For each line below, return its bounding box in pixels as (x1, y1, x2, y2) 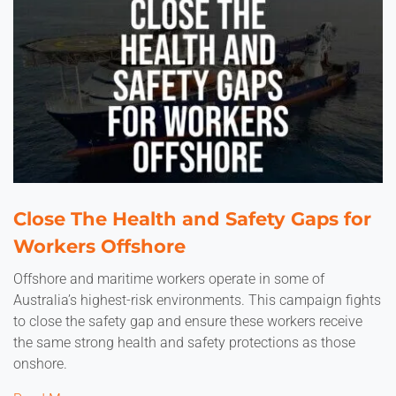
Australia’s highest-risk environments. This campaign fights (13, 292, 381, 308)
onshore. (13, 355, 67, 372)
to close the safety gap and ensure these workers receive (13, 313, 362, 330)
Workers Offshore (13, 235, 186, 257)
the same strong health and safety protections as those (13, 334, 355, 351)
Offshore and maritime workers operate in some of (13, 270, 324, 287)
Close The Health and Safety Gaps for (13, 208, 371, 230)
